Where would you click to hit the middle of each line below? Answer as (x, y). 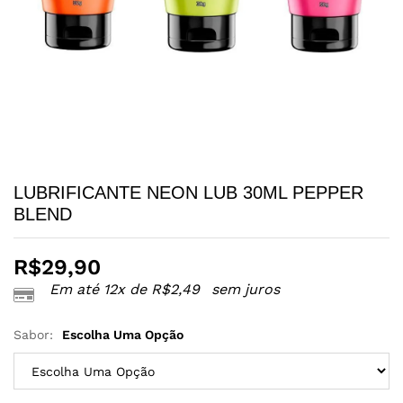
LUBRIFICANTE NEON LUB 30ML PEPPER (188, 193)
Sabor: (36, 335)
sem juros (243, 289)
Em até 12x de (100, 289)
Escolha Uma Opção (123, 335)
